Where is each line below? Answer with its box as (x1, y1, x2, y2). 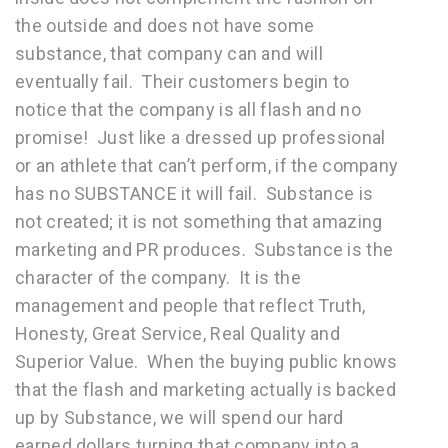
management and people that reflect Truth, (15, 295, 366, 316)
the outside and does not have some (15, 15, 315, 36)
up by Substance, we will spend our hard (15, 407, 344, 428)
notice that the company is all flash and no (15, 99, 361, 120)
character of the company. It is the (15, 267, 301, 288)
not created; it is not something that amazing (15, 211, 383, 232)
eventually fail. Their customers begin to (15, 71, 350, 92)
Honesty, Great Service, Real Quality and (15, 323, 340, 344)
